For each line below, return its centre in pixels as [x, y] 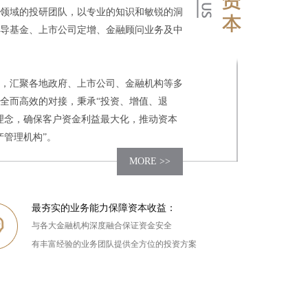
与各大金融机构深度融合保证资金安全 [102, 225]
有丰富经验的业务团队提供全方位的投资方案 [114, 244]
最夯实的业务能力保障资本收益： [104, 208]
